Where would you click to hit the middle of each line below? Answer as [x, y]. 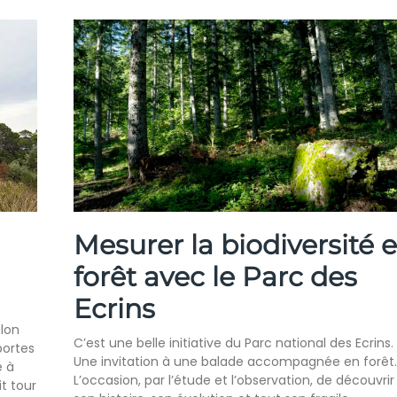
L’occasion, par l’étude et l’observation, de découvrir [234, 381]
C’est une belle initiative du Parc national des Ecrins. [233, 343]
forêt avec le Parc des [215, 277]
